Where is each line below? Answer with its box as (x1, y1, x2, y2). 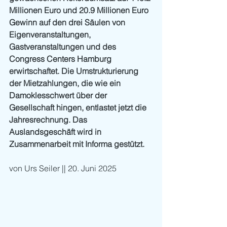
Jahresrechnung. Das (9, 115, 89, 125)
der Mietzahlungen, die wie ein (9, 78, 123, 88)
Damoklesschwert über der (9, 90, 109, 100)
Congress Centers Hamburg (9, 54, 113, 64)
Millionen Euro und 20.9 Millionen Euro (9, 5, 150, 15)
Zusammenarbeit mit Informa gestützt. (9, 139, 144, 149)
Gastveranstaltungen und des (9, 42, 118, 52)
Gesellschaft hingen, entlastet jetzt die (9, 102, 148, 112)
